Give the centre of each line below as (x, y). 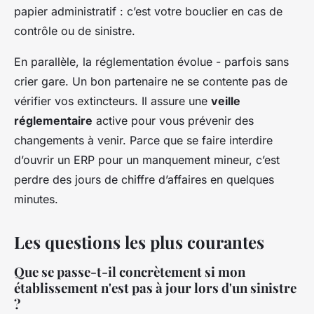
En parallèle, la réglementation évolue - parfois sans (151, 61)
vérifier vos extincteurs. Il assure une (112, 101)
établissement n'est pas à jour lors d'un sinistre (155, 287)
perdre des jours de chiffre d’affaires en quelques (144, 179)
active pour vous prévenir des (173, 120)
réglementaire (53, 120)
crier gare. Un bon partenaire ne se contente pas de (151, 81)
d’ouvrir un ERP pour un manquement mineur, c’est (147, 159)
